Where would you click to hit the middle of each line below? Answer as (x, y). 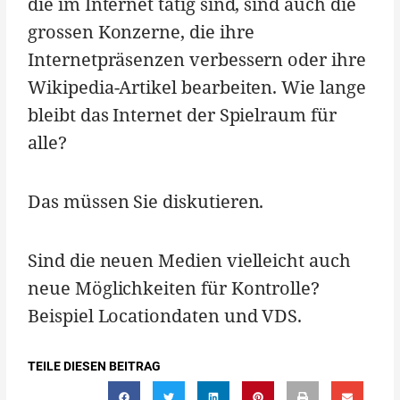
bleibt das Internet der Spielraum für (182, 115)
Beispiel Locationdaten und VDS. (165, 316)
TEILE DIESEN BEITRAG (95, 367)
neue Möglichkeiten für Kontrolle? (174, 288)
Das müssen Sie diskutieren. (146, 202)
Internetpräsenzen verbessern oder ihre (197, 60)
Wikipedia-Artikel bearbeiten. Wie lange (197, 87)
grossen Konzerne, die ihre (141, 32)
